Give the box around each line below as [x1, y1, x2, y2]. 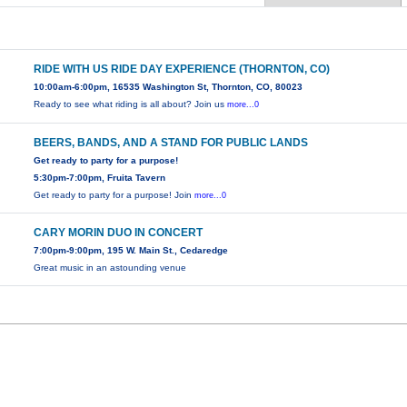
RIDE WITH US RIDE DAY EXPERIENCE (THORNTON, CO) [34, 63, 331, 76]
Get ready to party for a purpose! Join [34, 190, 195, 201]
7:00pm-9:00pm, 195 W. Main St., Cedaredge [34, 245, 229, 256]
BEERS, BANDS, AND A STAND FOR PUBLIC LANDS [34, 136, 309, 150]
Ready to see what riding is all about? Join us [34, 99, 228, 110]
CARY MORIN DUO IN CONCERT [34, 226, 203, 240]
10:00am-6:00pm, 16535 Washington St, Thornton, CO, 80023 [34, 82, 303, 93]
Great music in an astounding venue [34, 263, 187, 273]
